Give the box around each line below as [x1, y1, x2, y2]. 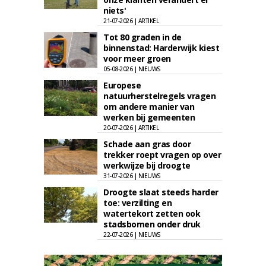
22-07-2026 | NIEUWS [103, 230, 161, 239]
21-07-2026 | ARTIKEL [103, 17, 159, 25]
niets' [103, 5, 126, 16]
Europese [103, 80, 141, 91]
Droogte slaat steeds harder [103, 186, 218, 198]
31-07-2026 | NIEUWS [103, 172, 161, 180]
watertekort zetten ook [103, 208, 200, 219]
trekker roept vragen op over [103, 149, 221, 160]
